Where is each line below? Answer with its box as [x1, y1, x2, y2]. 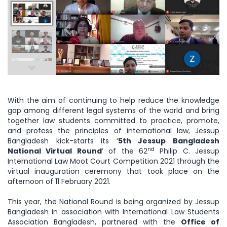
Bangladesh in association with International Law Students [8, 207, 219, 217]
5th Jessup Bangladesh [118, 136, 220, 146]
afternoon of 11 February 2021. [8, 176, 110, 187]
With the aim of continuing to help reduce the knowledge [8, 95, 219, 106]
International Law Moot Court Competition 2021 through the [8, 156, 219, 167]
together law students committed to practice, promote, [8, 116, 219, 126]
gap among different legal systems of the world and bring [8, 105, 219, 116]
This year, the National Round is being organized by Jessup [8, 197, 219, 207]
